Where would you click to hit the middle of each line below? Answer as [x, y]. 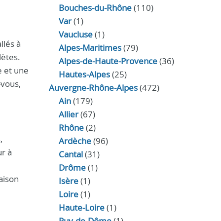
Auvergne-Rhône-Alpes [93, 88]
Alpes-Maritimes [90, 48]
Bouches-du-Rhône [95, 8]
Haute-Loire [81, 207]
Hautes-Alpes [84, 74]
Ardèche [75, 141]
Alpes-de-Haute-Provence [108, 61]
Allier [68, 114]
